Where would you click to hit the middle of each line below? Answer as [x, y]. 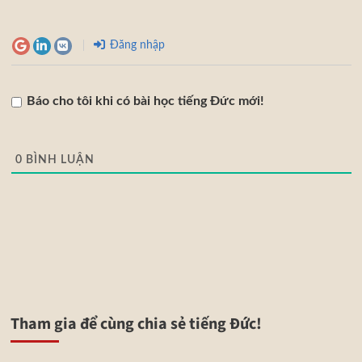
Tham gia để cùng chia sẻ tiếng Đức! [136, 324]
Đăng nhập [135, 45]
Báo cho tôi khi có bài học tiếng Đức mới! [145, 101]
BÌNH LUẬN [58, 160]
